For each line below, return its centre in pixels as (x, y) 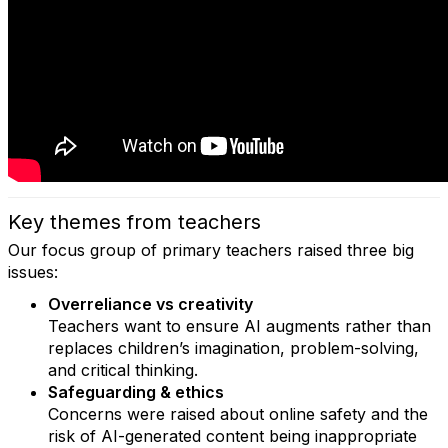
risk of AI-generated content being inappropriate (232, 436)
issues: (33, 272)
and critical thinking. (123, 370)
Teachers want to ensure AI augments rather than (239, 326)
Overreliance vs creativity (150, 304)
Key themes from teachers (134, 222)
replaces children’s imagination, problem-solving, (233, 348)
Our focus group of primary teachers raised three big (211, 250)
